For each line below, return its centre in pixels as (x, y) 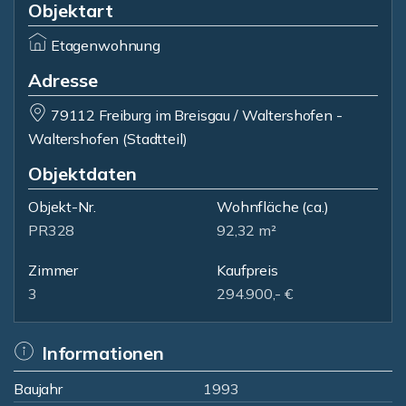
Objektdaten (82, 174)
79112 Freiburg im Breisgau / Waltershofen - (196, 115)
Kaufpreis (247, 270)
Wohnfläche (258, 207)
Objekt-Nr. (62, 207)
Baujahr (38, 389)
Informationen (102, 353)
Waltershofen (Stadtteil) (108, 139)
